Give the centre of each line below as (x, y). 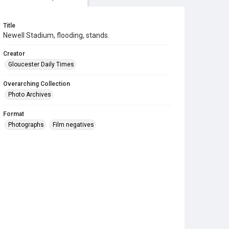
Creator (14, 54)
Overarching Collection (37, 84)
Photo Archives (30, 95)
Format (14, 114)
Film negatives (73, 125)
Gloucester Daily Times (41, 64)
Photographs (26, 125)
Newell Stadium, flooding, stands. (56, 35)
